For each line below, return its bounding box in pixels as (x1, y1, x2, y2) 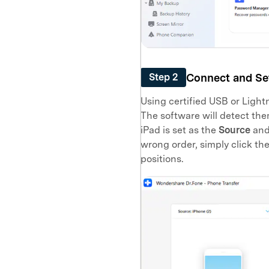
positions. (141, 153, 184, 165)
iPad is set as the (141, 124, 219, 136)
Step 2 (149, 71, 178, 83)
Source (219, 124, 250, 136)
